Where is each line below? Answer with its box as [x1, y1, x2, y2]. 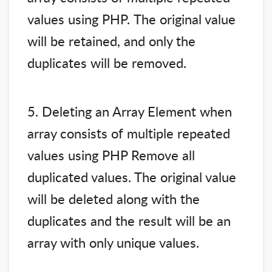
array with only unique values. [27, 233, 199, 251]
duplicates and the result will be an [27, 211, 231, 229]
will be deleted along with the [27, 189, 200, 208]
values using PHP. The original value [27, 9, 236, 28]
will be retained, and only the [27, 31, 195, 50]
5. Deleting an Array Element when [27, 101, 232, 120]
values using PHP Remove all [27, 145, 195, 164]
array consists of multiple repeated [27, 123, 230, 142]
